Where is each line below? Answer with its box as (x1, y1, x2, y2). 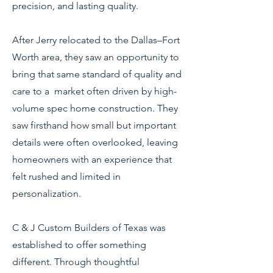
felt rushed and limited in (12, 171, 121, 182)
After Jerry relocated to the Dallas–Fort (12, 34, 180, 46)
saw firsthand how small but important (12, 119, 176, 131)
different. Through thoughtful (12, 256, 140, 268)
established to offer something (12, 239, 146, 250)
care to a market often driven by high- (12, 85, 177, 97)
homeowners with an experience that (12, 154, 172, 165)
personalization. (12, 188, 81, 199)
